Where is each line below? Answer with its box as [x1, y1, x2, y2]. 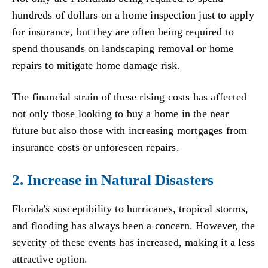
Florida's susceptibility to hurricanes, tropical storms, [12, 202, 249, 215]
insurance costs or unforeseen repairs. [12, 141, 179, 154]
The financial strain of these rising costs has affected [12, 91, 246, 103]
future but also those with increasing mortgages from [12, 124, 248, 137]
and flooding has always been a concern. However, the [12, 219, 255, 232]
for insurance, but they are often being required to [12, 25, 234, 38]
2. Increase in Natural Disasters [12, 171, 214, 188]
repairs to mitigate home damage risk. [12, 59, 181, 71]
